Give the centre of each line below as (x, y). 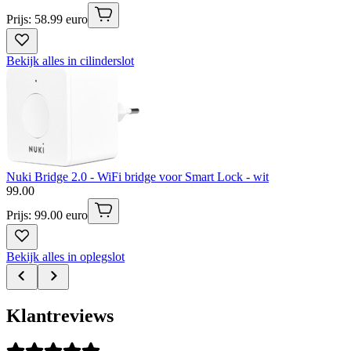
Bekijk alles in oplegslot (65, 256)
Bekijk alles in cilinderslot (70, 60)
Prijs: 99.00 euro (47, 215)
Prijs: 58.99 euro (47, 19)
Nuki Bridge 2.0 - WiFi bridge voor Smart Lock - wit (138, 176)
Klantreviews (60, 315)
